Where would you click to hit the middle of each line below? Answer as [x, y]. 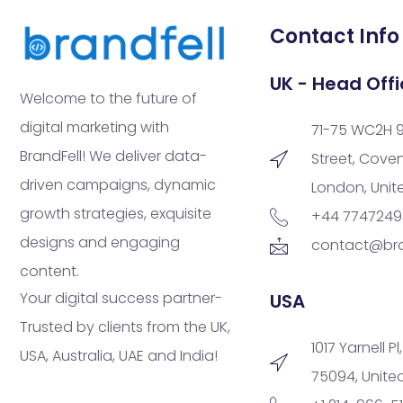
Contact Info [334, 36]
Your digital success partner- [121, 299]
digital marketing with [94, 128]
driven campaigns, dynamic [118, 185]
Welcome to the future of [108, 99]
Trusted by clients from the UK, [125, 327]
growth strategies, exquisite [116, 214]
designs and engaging [100, 243]
